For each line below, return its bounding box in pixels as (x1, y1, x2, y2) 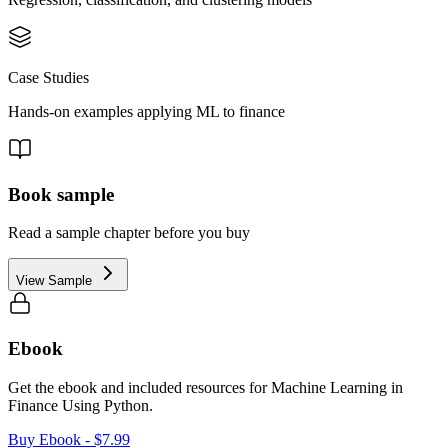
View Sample (16, 273, 96, 289)
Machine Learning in (271, 378, 403, 396)
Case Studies (8, 69, 89, 86)
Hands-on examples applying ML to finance (8, 103, 285, 120)
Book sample (8, 183, 114, 205)
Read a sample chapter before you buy (8, 224, 250, 242)
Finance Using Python (8, 396, 149, 414)
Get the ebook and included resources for (8, 378, 267, 396)
